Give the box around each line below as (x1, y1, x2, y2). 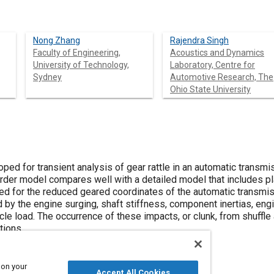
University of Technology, (33, 60, 129, 70)
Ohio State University (170, 84, 251, 94)
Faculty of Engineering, (33, 48, 120, 57)
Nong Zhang (33, 35, 80, 45)
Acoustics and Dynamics (170, 48, 264, 57)
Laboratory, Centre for (170, 60, 255, 70)
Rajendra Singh (170, 35, 229, 45)
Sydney (33, 72, 62, 82)
